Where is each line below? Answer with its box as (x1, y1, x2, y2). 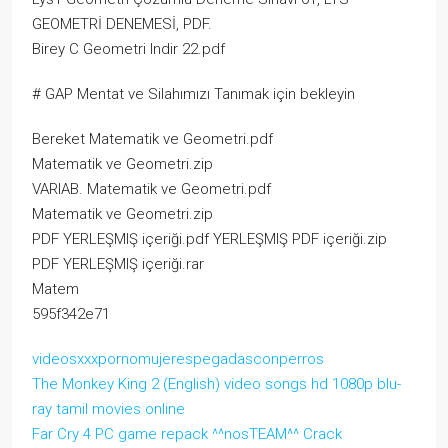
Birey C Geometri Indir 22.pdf (32, 40, 225, 58)
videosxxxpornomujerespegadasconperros (32, 350, 324, 368)
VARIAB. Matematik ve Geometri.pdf (32, 180, 271, 198)
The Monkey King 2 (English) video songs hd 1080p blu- (32, 375, 401, 393)
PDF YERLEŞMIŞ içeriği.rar (32, 255, 204, 273)
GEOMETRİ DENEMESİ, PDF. (32, 15, 212, 33)
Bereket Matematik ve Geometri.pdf (32, 130, 273, 148)
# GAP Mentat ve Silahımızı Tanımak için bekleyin (32, 85, 355, 103)
